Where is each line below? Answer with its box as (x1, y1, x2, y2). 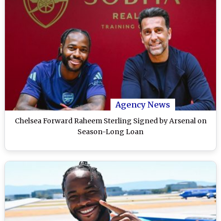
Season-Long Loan (77, 127, 144, 137)
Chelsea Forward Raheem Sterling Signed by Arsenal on (14, 116, 207, 126)
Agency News (115, 100, 170, 110)
